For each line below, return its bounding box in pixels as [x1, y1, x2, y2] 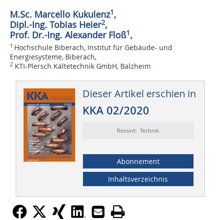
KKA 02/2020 [82, 103, 149, 118]
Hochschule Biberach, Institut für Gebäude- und [14, 43, 172, 53]
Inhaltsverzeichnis [108, 174, 168, 184]
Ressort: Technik [117, 127, 160, 135]
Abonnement [116, 157, 160, 166]
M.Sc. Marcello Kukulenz [10, 8, 110, 21]
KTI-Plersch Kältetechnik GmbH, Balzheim [13, 61, 151, 71]
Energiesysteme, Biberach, [10, 52, 96, 62]
